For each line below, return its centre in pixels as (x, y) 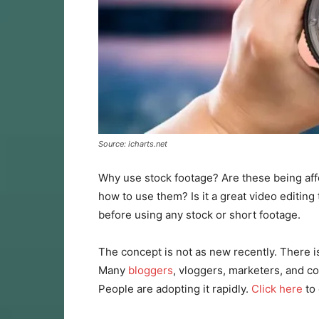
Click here (277, 289)
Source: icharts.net (133, 144)
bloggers (149, 270)
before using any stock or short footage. (199, 215)
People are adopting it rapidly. (175, 289)
